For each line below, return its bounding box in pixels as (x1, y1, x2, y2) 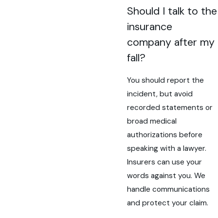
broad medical (127, 116, 177, 126)
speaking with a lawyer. (127, 143, 207, 153)
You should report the (127, 75, 204, 85)
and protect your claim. (127, 198, 209, 208)
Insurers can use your (127, 157, 202, 167)
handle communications (127, 184, 210, 194)
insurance (127, 20, 173, 34)
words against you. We (127, 170, 206, 181)
